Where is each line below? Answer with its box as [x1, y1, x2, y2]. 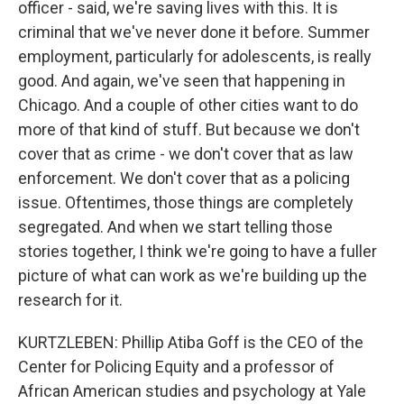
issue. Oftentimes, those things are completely [18, 193, 353, 212]
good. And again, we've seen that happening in [18, 71, 345, 90]
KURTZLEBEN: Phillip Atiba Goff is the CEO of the [18, 333, 363, 352]
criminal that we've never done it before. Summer [18, 23, 370, 41]
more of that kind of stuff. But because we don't [18, 120, 360, 139]
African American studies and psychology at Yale [18, 381, 366, 400]
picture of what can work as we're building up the [18, 266, 367, 285]
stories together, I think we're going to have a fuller [18, 242, 377, 261]
